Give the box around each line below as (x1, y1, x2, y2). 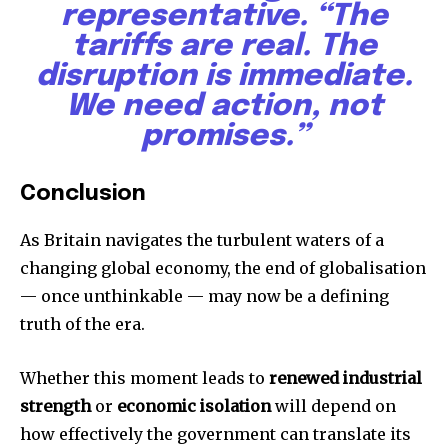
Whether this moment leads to (20, 368, 269, 389)
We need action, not (65, 91, 383, 123)
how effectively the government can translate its (20, 424, 411, 445)
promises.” (140, 121, 308, 153)
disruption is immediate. (35, 61, 413, 93)
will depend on (271, 396, 396, 417)
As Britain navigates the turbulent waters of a (20, 230, 384, 251)
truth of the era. (20, 314, 145, 335)
